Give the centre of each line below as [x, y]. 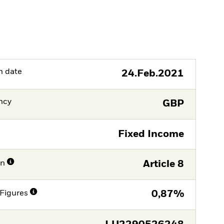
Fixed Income [151, 134]
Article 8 [163, 164]
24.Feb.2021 [152, 74]
